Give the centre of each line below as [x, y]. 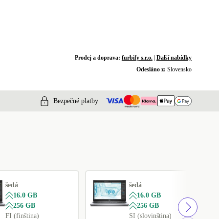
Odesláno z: [152, 69]
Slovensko [179, 69]
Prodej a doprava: [98, 58]
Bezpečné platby [76, 101]
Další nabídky [174, 58]
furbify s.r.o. [137, 58]
